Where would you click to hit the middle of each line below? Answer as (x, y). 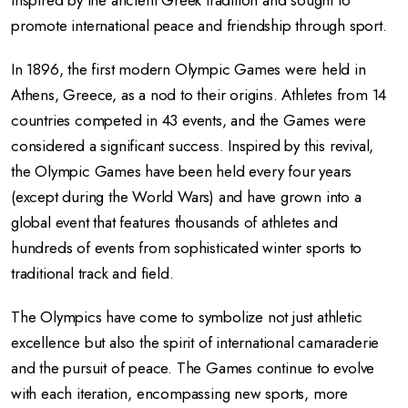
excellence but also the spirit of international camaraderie (195, 342)
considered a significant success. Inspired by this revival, (193, 146)
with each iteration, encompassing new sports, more (179, 393)
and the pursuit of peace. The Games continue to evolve (193, 368)
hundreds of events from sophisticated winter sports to (187, 248)
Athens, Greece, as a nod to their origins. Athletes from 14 (199, 95)
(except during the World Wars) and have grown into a (186, 197)
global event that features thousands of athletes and (174, 222)
